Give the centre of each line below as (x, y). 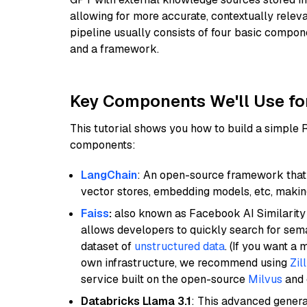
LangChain (109, 175)
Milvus (265, 279)
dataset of (108, 246)
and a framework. (114, 49)
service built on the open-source (164, 279)
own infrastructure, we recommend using (185, 263)
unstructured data (180, 246)
